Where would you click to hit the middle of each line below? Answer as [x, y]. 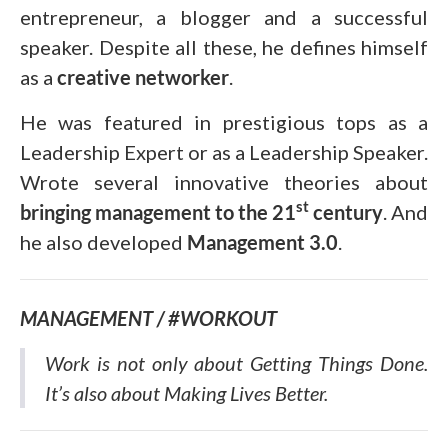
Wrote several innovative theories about [224, 181]
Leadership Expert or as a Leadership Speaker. [224, 151]
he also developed [103, 241]
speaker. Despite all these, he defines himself [224, 46]
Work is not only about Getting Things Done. [236, 362]
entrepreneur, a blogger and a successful [224, 16]
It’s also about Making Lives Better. [186, 392]
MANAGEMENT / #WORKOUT [148, 317]
